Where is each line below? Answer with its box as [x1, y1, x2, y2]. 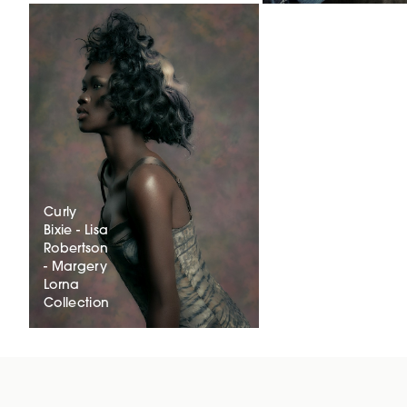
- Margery [44, 260, 108, 274]
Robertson [44, 242, 109, 256]
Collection [44, 296, 110, 311]
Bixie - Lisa [44, 223, 109, 238]
